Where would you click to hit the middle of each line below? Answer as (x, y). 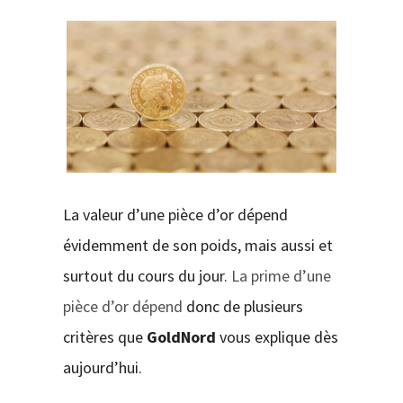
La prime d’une (281, 275)
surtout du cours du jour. (147, 275)
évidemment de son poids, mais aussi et (197, 245)
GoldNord (183, 336)
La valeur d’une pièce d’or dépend (175, 214)
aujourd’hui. (102, 367)
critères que (104, 336)
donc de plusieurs (242, 306)
